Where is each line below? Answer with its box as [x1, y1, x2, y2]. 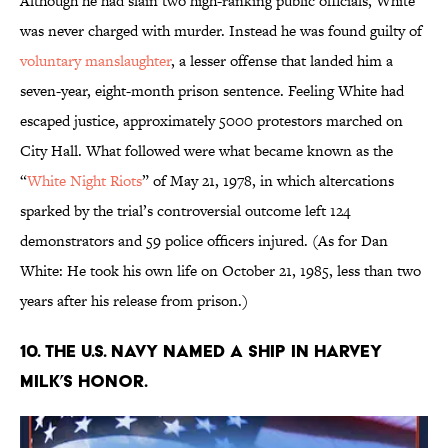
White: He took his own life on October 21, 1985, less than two [20, 260, 421, 282]
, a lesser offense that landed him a [171, 50, 393, 72]
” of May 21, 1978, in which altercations [142, 170, 394, 192]
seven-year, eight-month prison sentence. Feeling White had [20, 80, 404, 102]
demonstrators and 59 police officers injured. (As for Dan [20, 230, 388, 252]
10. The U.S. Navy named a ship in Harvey [20, 340, 382, 362]
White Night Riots [27, 170, 142, 192]
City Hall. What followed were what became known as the [20, 140, 393, 162]
